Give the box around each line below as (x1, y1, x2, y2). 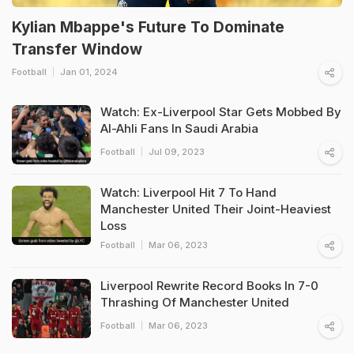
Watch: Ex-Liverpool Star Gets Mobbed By (100, 104, 341, 119)
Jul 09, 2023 (149, 145, 205, 157)
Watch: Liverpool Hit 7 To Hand (100, 184, 277, 200)
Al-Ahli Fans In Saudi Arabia (100, 120, 258, 136)
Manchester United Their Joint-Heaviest (100, 201, 331, 217)
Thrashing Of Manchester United (100, 294, 289, 310)
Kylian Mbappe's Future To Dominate (12, 17, 284, 36)
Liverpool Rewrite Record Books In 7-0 (100, 277, 318, 293)
